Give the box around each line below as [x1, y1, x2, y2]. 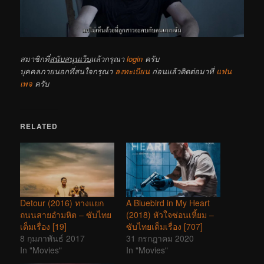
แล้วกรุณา [91, 53, 127, 65]
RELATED [20, 121, 58, 132]
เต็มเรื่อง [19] [20, 220, 67, 232]
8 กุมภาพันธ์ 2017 [20, 232, 85, 244]
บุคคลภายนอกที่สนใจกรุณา [20, 65, 115, 77]
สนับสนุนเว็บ [49, 53, 91, 65]
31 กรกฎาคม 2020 [126, 232, 194, 244]
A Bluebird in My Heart [126, 196, 210, 209]
